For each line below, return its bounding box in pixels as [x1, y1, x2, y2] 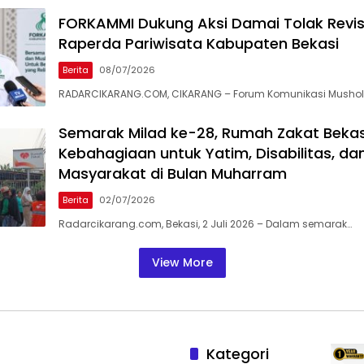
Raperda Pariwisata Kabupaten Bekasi [58, 33, 339, 54]
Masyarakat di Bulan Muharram [58, 163, 287, 184]
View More [151, 254, 213, 271]
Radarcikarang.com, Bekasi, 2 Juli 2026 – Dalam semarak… [58, 217, 352, 232]
